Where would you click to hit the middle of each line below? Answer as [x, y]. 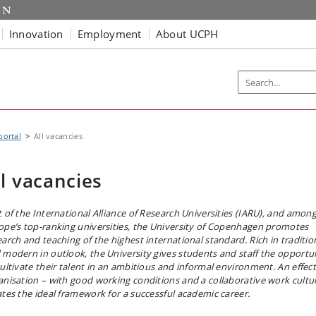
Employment [109, 34]
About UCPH [187, 34]
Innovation [36, 34]
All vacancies [58, 136]
